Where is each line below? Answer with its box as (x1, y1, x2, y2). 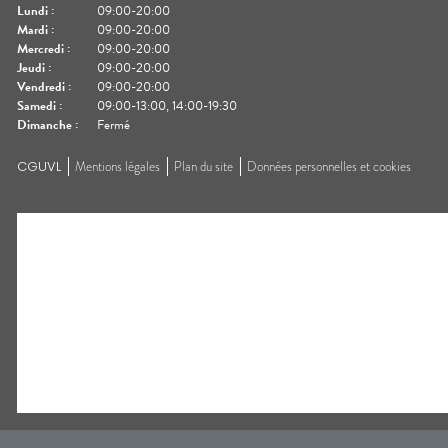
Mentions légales (75, 156, 160, 176)
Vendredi (17, 76, 65, 97)
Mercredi (17, 38, 64, 59)
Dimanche (17, 114, 72, 135)
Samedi (17, 95, 56, 116)
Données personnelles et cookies (247, 156, 411, 176)
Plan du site (174, 156, 233, 176)
